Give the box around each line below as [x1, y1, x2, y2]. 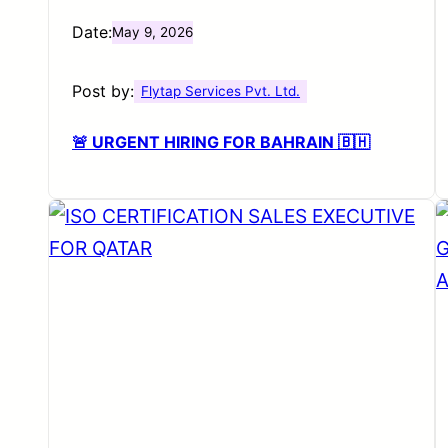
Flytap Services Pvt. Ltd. [141, 82, 301, 99]
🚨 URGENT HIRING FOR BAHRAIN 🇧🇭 [72, 131, 370, 152]
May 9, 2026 [112, 23, 193, 40]
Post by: [72, 80, 134, 101]
